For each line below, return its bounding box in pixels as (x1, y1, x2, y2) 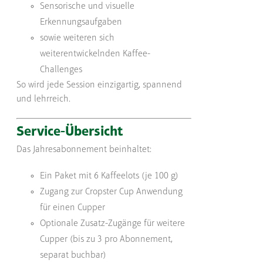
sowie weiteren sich (40, 33, 115, 43)
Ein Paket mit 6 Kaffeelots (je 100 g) (40, 171, 179, 181)
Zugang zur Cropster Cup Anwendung (40, 187, 183, 197)
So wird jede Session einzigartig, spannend (16, 80, 183, 90)
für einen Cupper (40, 203, 106, 213)
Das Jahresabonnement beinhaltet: (16, 145, 152, 155)
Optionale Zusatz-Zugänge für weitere (40, 219, 186, 229)
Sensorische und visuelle (40, 1, 135, 11)
